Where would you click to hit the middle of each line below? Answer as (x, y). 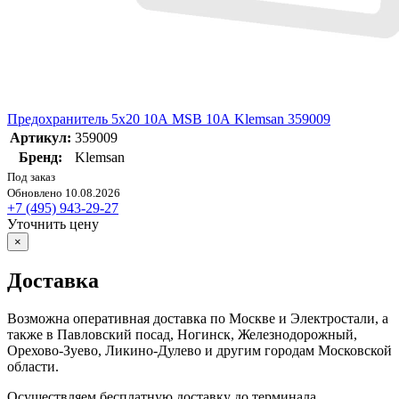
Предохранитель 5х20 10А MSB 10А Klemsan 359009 (169, 119)
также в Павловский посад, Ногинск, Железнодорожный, (182, 334)
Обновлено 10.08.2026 (64, 193)
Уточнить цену (53, 224)
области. (33, 366)
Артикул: (41, 138)
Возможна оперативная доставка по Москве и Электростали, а (198, 318)
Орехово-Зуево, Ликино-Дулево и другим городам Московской (199, 350)
